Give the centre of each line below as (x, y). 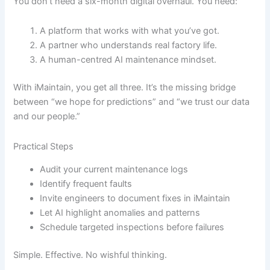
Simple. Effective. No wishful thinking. (90, 255)
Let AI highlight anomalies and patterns (120, 213)
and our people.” (47, 117)
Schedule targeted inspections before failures (132, 228)
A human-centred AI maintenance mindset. (128, 60)
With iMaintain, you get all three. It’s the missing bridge (125, 88)
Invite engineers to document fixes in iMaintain (135, 199)
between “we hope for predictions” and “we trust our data (132, 102)
